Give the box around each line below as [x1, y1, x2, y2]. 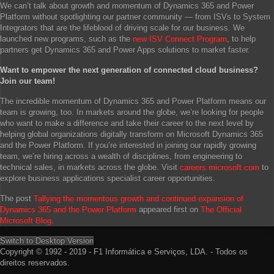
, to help [227, 34, 256, 43]
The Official [201, 205, 242, 214]
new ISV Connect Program [133, 34, 227, 43]
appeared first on [136, 205, 201, 214]
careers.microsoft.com [180, 163, 259, 172]
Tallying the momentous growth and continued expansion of [34, 194, 243, 203]
